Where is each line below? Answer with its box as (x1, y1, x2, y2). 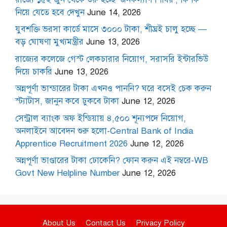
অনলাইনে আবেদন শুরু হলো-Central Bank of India (15, 125, 194, 136)
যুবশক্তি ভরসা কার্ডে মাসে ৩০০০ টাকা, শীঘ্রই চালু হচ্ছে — (15, 24, 207, 35)
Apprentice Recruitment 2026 (15, 138, 128, 149)
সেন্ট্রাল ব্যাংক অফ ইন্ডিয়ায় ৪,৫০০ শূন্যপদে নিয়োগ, (15, 112, 186, 124)
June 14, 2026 (87, 7, 141, 18)
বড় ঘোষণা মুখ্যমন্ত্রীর (15, 36, 84, 48)
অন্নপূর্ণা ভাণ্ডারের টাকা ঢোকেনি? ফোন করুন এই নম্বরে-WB (15, 155, 208, 166)
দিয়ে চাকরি (15, 66, 52, 77)
